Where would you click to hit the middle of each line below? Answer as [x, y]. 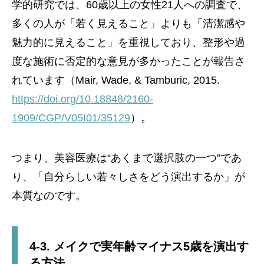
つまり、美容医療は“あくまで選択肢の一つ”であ [127, 158]
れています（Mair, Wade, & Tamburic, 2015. [116, 80]
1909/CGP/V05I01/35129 [71, 118]
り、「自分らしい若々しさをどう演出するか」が [128, 177]
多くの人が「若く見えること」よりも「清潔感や [128, 24]
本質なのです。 [49, 196]
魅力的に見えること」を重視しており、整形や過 [128, 43]
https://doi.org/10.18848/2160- [82, 99]
